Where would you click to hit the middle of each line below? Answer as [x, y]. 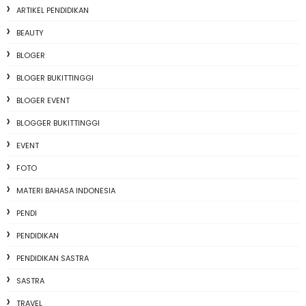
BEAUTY [30, 33]
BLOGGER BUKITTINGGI [58, 123]
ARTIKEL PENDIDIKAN [52, 11]
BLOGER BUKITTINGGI [55, 78]
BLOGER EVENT [43, 101]
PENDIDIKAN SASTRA [52, 259]
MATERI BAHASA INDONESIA [66, 191]
